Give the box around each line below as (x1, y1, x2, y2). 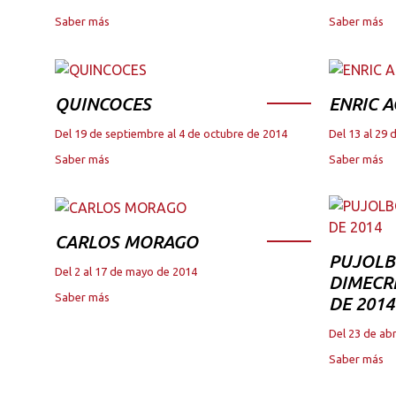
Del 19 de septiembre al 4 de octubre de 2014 (55, 126, 287, 140)
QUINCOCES (55, 93, 151, 114)
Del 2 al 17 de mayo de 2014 (55, 264, 197, 278)
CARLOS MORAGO (55, 231, 198, 252)
